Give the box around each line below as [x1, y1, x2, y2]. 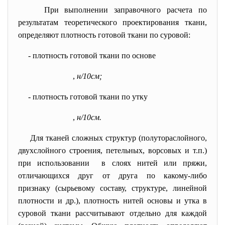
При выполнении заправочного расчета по [44, 6, 207, 14]
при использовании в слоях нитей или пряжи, [18, 159, 207, 167]
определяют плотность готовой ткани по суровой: [18, 31, 190, 39]
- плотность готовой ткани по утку [28, 92, 150, 101]
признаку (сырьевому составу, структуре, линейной [18, 184, 207, 192]
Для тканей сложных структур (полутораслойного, [30, 134, 207, 142]
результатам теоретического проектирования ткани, [18, 18, 207, 27]
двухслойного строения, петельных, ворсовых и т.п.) [18, 146, 207, 155]
